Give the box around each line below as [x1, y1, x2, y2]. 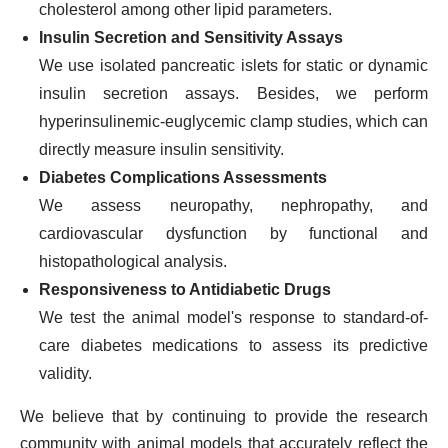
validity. [39, 365, 92, 382]
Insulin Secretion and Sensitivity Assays [39, 29, 343, 46]
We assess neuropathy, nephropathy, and [39, 197, 428, 214]
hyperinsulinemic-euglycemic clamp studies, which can [39, 113, 428, 130]
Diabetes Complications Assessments [39, 169, 327, 186]
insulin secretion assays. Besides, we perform [39, 85, 428, 102]
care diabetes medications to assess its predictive [39, 337, 428, 354]
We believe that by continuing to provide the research [20, 408, 428, 425]
